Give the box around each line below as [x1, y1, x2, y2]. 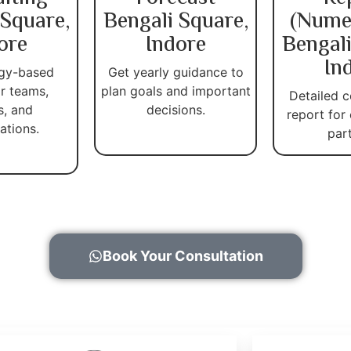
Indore [145, 27, 206, 63]
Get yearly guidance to [107, 63, 244, 80]
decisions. [146, 101, 205, 118]
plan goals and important [100, 82, 251, 99]
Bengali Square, [103, 4, 248, 39]
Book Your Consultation [102, 247, 263, 264]
